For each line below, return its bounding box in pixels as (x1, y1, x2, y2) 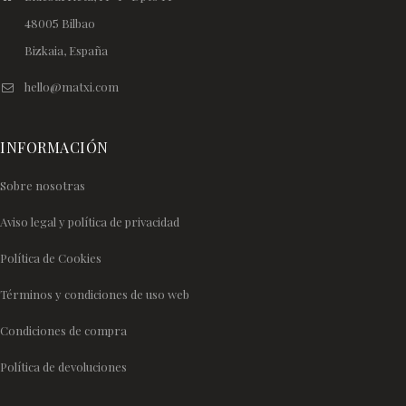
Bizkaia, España (24, 42, 108, 58)
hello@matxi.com (24, 78, 119, 94)
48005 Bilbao (24, 14, 95, 31)
